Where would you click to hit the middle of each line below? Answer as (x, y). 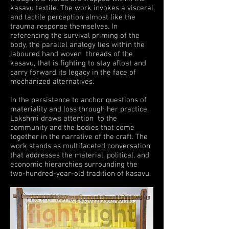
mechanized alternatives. (52, 82)
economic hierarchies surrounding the (74, 165)
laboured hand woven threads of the (72, 54)
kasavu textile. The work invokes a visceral (82, 8)
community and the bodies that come (72, 128)
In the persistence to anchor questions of (78, 100)
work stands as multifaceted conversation (80, 146)
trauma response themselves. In (64, 27)
